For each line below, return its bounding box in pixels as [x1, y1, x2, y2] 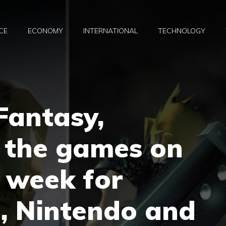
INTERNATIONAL [83, 26, 138, 36]
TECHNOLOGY [158, 26, 205, 36]
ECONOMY [28, 26, 63, 36]
